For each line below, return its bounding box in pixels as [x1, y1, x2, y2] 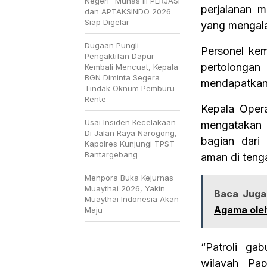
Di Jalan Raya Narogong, [85, 128, 177, 138]
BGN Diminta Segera [85, 72, 160, 82]
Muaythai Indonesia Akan [85, 194, 179, 204]
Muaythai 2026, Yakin [85, 183, 165, 193]
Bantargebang [85, 149, 138, 159]
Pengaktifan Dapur [85, 51, 154, 61]
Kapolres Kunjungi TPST [85, 138, 175, 148]
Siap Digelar [85, 17, 132, 27]
